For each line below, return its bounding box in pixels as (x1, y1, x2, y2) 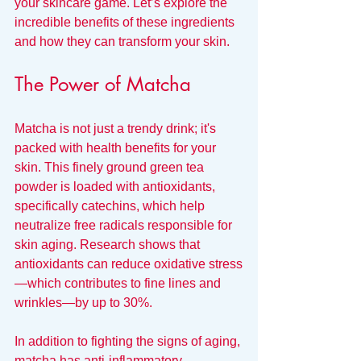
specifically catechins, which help (15, 199, 208, 213)
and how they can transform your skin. (15, 35, 230, 48)
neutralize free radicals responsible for (15, 218, 235, 232)
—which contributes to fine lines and (15, 276, 224, 290)
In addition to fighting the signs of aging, (15, 334, 243, 348)
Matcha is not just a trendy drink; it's (15, 122, 219, 135)
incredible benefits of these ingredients (15, 15, 238, 29)
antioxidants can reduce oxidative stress (15, 257, 243, 271)
